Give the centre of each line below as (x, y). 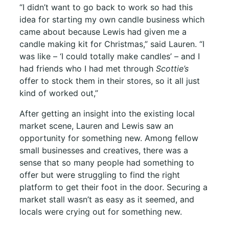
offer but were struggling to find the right (100, 175)
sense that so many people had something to (107, 162)
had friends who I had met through (88, 68)
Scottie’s (172, 68)
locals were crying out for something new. (101, 211)
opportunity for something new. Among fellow (109, 138)
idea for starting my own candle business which (112, 19)
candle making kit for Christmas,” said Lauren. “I (112, 44)
